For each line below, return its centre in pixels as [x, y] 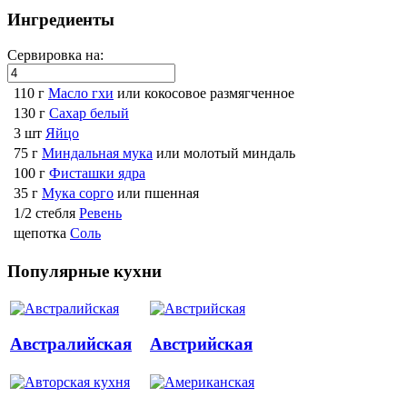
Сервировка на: [55, 55]
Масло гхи [81, 93]
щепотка [40, 233]
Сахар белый [89, 113]
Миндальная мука [97, 153]
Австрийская [201, 344]
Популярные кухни [84, 271]
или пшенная [158, 193]
